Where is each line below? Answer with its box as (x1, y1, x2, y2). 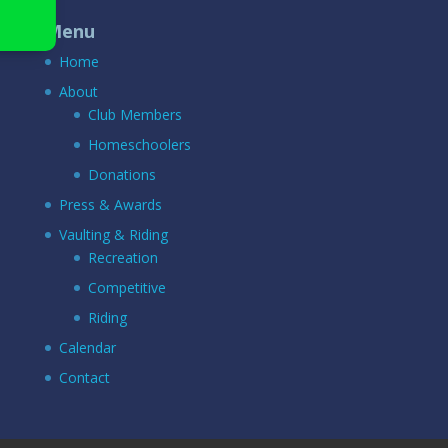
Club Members (87, 104, 182, 124)
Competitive (87, 277, 166, 297)
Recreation (87, 247, 158, 267)
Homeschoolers (87, 134, 191, 154)
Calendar (58, 337, 116, 357)
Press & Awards (58, 194, 162, 214)
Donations (87, 164, 156, 184)
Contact (58, 367, 110, 387)
